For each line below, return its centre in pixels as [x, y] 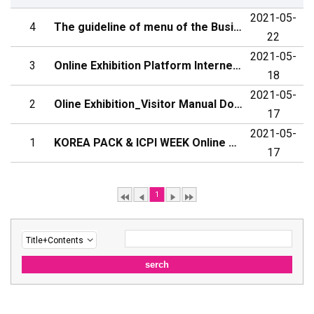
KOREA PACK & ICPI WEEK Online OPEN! [233, 143]
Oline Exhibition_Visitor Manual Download [238, 104]
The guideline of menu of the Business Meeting [238, 27]
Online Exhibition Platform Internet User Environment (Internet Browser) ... [237, 66]
